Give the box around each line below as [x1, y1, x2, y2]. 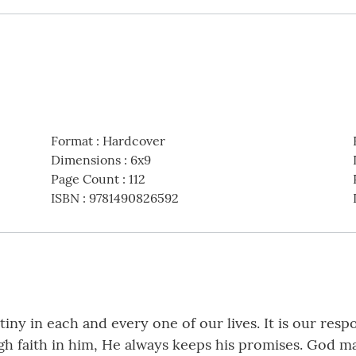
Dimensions [50, 152, 121, 168]
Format [50, 133, 93, 149]
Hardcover [102, 133, 165, 149]
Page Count [50, 171, 119, 188]
